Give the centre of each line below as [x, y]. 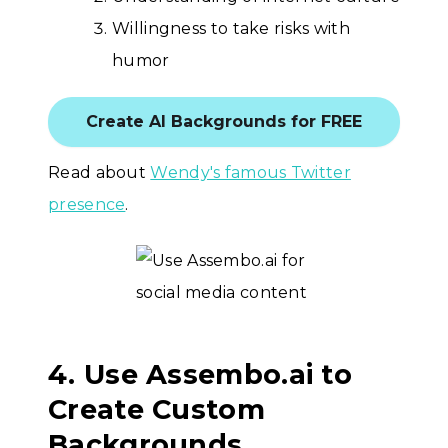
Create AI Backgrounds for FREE [224, 122]
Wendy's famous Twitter [250, 173]
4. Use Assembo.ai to [200, 375]
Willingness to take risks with [231, 29]
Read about [99, 173]
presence [87, 205]
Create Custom [156, 410]
